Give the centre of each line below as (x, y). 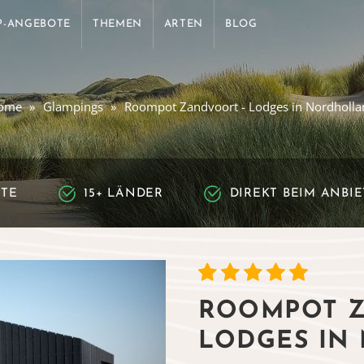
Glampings (73, 106)
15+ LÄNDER (123, 194)
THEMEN (117, 24)
